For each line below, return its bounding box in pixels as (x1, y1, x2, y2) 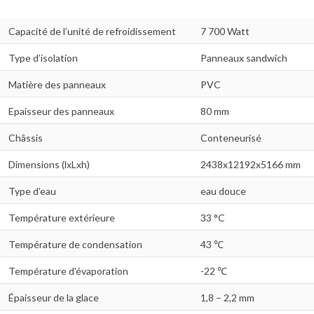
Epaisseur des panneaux (8, 105, 114, 117)
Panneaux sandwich (200, 52, 287, 64)
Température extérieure (8, 212, 115, 224)
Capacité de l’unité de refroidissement (8, 25, 176, 37)
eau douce (200, 185, 246, 197)
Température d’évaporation (8, 265, 128, 277)
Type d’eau (8, 185, 56, 197)
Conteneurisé (200, 132, 261, 144)
